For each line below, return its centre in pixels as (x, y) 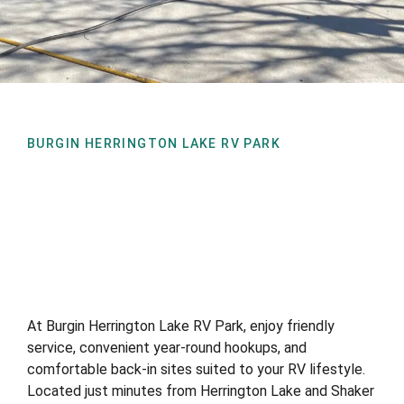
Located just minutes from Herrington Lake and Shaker (201, 390)
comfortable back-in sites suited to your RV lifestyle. (196, 369)
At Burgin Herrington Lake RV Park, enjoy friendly (181, 326)
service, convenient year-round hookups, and (167, 347)
